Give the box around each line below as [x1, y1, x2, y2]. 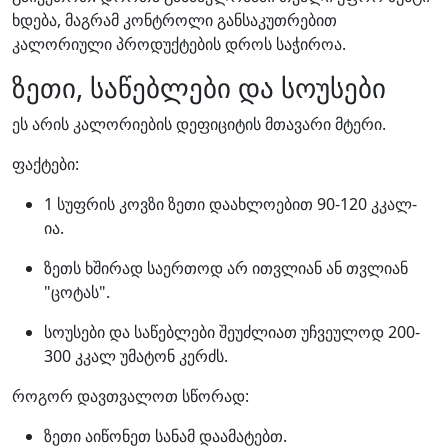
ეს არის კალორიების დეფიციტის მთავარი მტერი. [12, 113, 386, 135]
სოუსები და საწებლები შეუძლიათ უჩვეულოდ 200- [44, 321, 420, 343]
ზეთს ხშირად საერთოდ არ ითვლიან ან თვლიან [44, 257, 408, 279]
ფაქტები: [12, 153, 79, 175]
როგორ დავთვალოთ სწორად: [12, 385, 249, 407]
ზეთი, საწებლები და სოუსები [12, 69, 386, 106]
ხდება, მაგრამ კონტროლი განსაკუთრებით [12, 9, 337, 31]
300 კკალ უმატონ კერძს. [44, 345, 228, 367]
